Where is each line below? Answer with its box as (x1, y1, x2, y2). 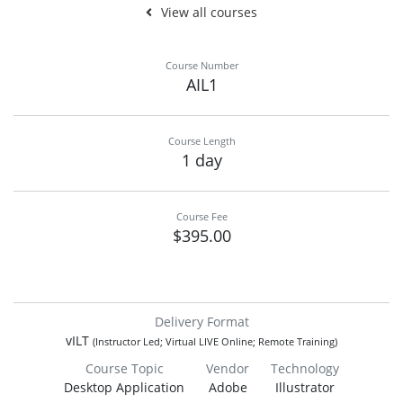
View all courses (161, 4, 257, 22)
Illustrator (275, 379, 335, 397)
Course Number (165, 58, 238, 73)
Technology (271, 360, 339, 378)
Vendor (206, 360, 249, 378)
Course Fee (175, 210, 228, 224)
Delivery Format (154, 313, 249, 331)
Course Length (167, 134, 236, 148)
